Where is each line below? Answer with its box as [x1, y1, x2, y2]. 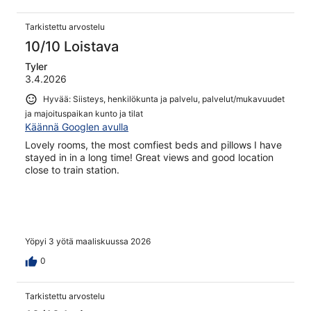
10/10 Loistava [25, 37, 119, 55]
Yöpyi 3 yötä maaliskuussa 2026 [25, 236, 151, 247]
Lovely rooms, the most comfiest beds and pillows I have [25, 138, 282, 151]
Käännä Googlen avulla [25, 120, 128, 133]
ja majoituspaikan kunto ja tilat [25, 108, 143, 119]
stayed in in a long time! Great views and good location [25, 151, 274, 163]
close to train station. [25, 163, 119, 176]
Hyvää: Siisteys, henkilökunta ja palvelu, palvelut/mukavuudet [43, 93, 285, 104]
